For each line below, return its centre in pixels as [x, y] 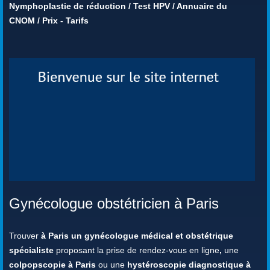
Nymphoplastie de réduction [67, 6]
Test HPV [152, 6]
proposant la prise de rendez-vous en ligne [137, 250]
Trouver [25, 236]
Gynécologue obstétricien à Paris [114, 204]
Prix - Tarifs [65, 21]
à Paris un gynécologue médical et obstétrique [137, 236]
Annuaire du [202, 6]
